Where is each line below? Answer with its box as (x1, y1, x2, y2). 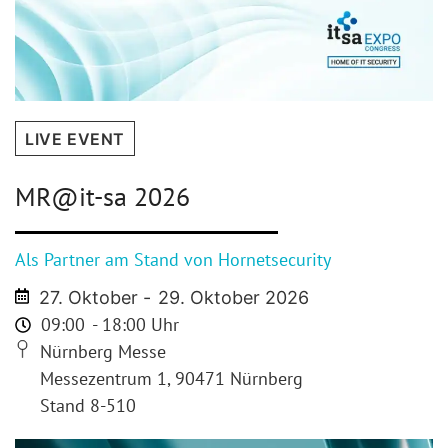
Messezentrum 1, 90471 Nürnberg (40, 367, 304, 391)
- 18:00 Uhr (88, 313, 179, 337)
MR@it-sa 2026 (15, 179, 190, 213)
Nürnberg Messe (40, 340, 167, 364)
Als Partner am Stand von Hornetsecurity (15, 247, 331, 271)
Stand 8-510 (40, 394, 137, 418)
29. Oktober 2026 (157, 287, 309, 309)
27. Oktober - (38, 287, 151, 309)
